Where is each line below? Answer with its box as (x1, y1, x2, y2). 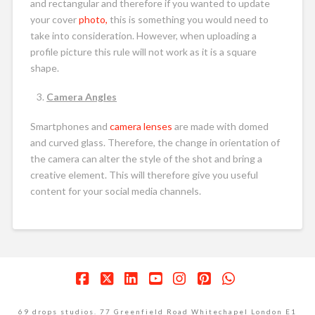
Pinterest (205, 283, 269, 302)
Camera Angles (46, 91, 117, 103)
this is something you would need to (107, 13, 269, 25)
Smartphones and (30, 120, 110, 132)
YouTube (156, 283, 214, 302)
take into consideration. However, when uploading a (30, 29, 257, 41)
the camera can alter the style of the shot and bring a (30, 152, 262, 165)
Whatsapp (229, 283, 297, 302)
